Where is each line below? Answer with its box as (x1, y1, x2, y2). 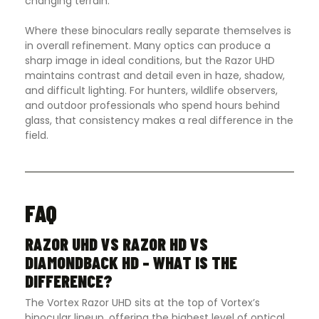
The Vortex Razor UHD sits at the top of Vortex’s (25, 295, 260, 310)
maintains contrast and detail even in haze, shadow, (25, 68, 285, 83)
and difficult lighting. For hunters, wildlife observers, (25, 83, 278, 98)
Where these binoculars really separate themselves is (25, 23, 291, 38)
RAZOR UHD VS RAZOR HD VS (25, 233, 208, 254)
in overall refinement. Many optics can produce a (25, 38, 271, 53)
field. (25, 127, 48, 142)
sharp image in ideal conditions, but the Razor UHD (25, 53, 275, 68)
